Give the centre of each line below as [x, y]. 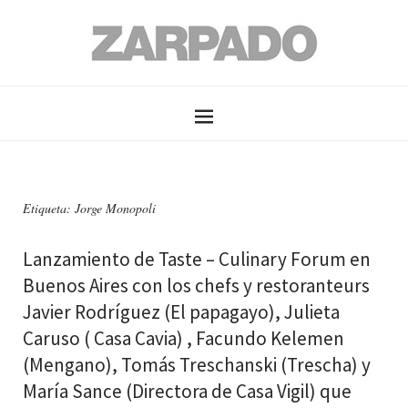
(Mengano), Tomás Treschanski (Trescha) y [197, 365]
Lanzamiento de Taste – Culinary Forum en [197, 259]
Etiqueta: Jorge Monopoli [89, 208]
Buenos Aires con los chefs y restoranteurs [196, 286]
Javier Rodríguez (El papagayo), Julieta [181, 312]
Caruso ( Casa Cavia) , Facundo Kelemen [184, 338]
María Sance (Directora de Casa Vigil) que [187, 391]
